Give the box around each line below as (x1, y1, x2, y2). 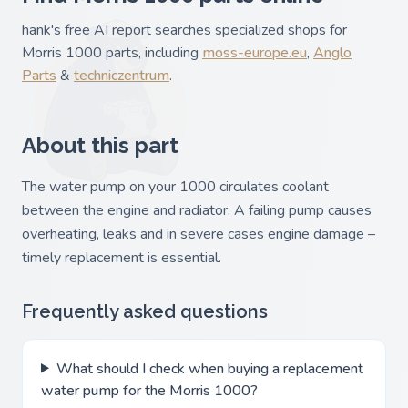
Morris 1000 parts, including (22, 42, 202, 63)
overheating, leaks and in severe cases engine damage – (22, 223, 375, 244)
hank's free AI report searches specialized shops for (22, 19, 347, 40)
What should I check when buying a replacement (56, 358, 363, 379)
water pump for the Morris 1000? (41, 380, 258, 401)
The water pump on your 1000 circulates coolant (22, 176, 329, 197)
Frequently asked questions (22, 300, 268, 322)
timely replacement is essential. (22, 247, 221, 268)
